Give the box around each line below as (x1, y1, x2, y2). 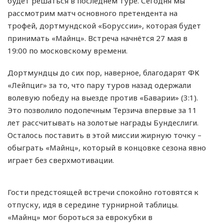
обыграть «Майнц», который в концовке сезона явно (7, 142, 206, 153)
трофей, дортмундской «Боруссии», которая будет (7, 20, 201, 31)
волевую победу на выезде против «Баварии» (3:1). (7, 92, 198, 103)
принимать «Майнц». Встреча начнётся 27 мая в (7, 33, 187, 43)
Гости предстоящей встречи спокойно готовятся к (7, 186, 198, 197)
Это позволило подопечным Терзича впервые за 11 (7, 105, 197, 115)
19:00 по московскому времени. (7, 45, 127, 56)
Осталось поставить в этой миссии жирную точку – (7, 130, 201, 140)
